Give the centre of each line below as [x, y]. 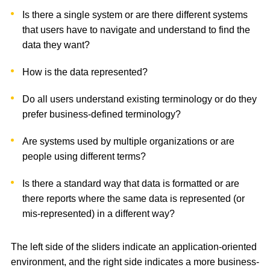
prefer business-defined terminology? [102, 115]
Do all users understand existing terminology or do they [140, 99]
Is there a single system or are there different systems [135, 15]
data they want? [56, 45]
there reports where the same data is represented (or [134, 199]
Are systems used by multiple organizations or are [129, 142]
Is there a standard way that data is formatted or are [131, 184]
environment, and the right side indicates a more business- [135, 262]
